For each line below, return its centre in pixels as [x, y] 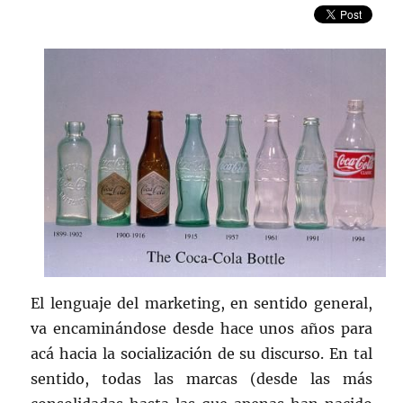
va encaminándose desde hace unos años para [201, 328]
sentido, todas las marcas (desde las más [201, 378]
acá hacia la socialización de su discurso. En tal [201, 353]
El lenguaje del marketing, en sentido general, [201, 303]
